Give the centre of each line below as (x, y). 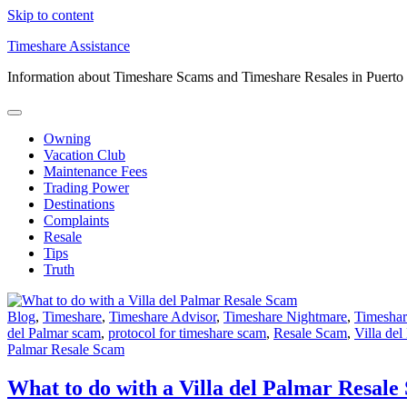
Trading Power (86, 188)
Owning (67, 139)
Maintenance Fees (95, 171)
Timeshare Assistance (69, 46)
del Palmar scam (54, 333)
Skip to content (50, 15)
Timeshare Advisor (163, 317)
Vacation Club (84, 155)
